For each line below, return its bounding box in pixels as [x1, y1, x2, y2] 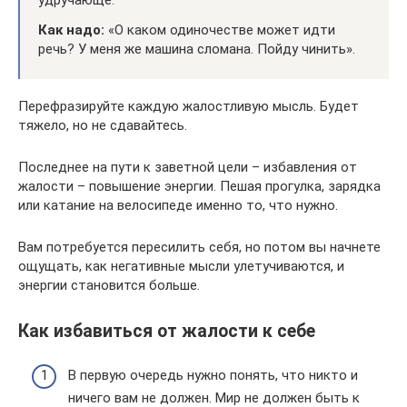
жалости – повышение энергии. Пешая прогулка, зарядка [18, 177, 381, 194]
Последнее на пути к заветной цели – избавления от [18, 158, 357, 175]
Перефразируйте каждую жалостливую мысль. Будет [18, 97, 359, 114]
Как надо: [38, 21, 104, 38]
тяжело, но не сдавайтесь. [18, 116, 187, 134]
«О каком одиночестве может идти [104, 21, 335, 38]
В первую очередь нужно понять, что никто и [68, 366, 358, 383]
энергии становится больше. [18, 276, 200, 293]
